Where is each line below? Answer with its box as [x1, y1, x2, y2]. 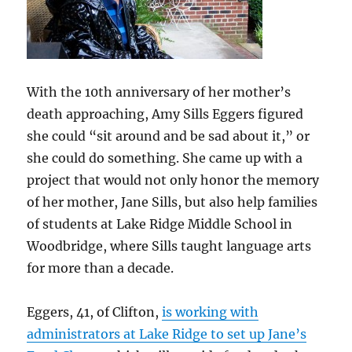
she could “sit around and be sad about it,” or [27, 127, 310, 144]
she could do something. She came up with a [27, 149, 303, 166]
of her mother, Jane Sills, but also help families [27, 193, 318, 210]
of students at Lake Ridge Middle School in [27, 215, 293, 232]
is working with [162, 303, 259, 320]
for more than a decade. [27, 259, 174, 276]
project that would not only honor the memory [27, 171, 320, 188]
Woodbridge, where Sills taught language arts [27, 237, 312, 254]
